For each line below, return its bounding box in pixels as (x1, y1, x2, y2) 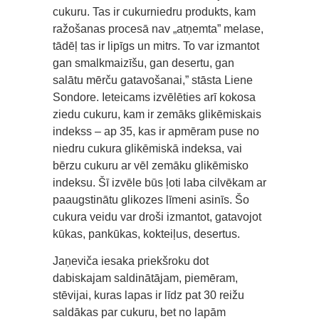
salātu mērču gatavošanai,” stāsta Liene (53, 73, 253, 86)
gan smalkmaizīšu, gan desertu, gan (53, 56, 234, 69)
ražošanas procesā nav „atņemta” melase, (53, 22, 263, 35)
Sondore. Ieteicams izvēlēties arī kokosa (53, 90, 256, 103)
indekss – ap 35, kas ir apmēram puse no (53, 125, 259, 137)
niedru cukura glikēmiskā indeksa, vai (53, 142, 242, 155)
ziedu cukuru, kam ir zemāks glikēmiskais (53, 108, 261, 120)
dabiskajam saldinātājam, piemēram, (53, 271, 238, 284)
